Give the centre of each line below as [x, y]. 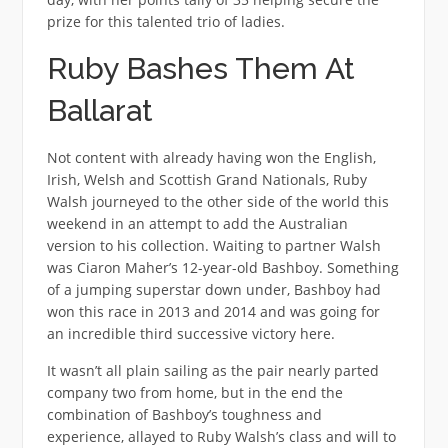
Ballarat [99, 110]
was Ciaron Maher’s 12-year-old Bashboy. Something [222, 267]
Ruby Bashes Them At [200, 68]
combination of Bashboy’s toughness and [184, 414]
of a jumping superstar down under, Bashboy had [213, 289]
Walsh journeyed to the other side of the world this [217, 201]
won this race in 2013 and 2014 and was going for [213, 311]
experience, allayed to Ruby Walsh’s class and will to [221, 436]
